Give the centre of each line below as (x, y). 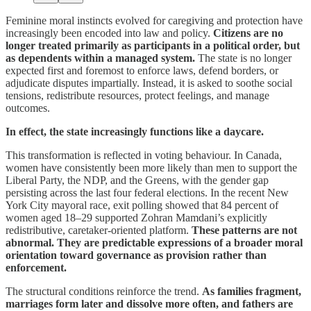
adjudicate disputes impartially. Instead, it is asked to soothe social (149, 83)
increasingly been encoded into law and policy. (109, 33)
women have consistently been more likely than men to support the (151, 167)
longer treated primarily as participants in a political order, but (153, 45)
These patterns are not (244, 230)
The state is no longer (243, 58)
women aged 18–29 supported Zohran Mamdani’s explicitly (136, 217)
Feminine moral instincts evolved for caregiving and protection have (154, 20)
